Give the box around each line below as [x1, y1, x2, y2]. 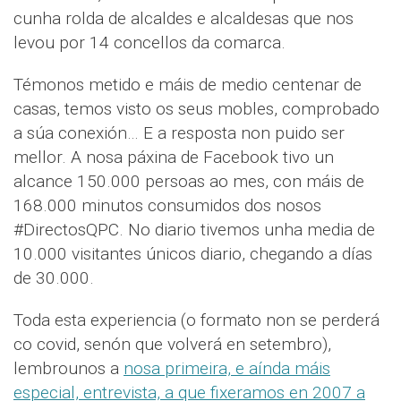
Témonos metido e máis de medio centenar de [13, 74, 362, 96]
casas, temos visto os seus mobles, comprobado [13, 98, 380, 120]
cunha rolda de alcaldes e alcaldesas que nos [13, 8, 354, 30]
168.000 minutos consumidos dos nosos [13, 195, 321, 217]
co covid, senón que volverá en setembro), [13, 334, 331, 355]
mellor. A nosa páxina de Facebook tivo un [13, 147, 334, 168]
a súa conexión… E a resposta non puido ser [13, 123, 345, 144]
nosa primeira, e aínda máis [124, 358, 330, 380]
